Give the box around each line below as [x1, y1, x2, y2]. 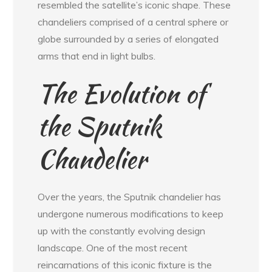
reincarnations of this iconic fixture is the [38, 258, 212, 271]
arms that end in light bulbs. [38, 49, 156, 62]
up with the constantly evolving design [38, 224, 206, 237]
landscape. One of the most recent [38, 241, 188, 254]
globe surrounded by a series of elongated [38, 32, 219, 45]
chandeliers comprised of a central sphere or [38, 15, 229, 28]
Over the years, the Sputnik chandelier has [38, 190, 222, 203]
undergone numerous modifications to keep [38, 207, 224, 220]
